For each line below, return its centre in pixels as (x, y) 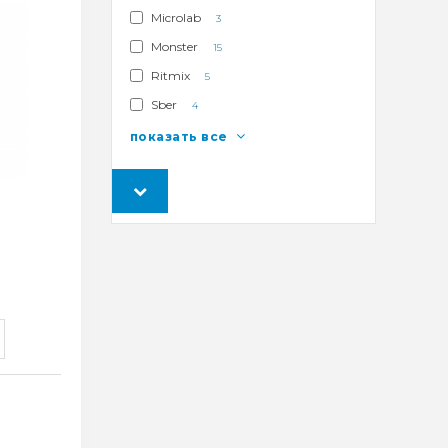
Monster (174, 46)
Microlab (175, 17)
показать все (180, 136)
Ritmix (170, 75)
